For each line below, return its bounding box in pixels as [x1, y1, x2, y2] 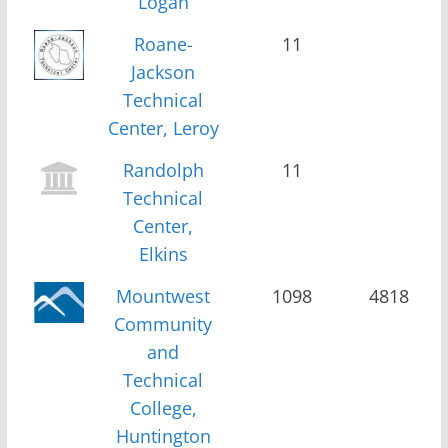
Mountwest [116, 283, 211, 308]
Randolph [122, 157, 204, 182]
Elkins [138, 241, 188, 266]
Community [114, 311, 213, 336]
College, [129, 395, 197, 420]
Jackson [131, 59, 196, 84]
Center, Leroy [107, 115, 219, 140]
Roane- [133, 31, 193, 56]
